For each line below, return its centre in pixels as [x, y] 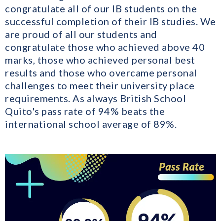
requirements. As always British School [95, 98]
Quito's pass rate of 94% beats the [85, 111]
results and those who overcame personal [101, 72]
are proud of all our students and [81, 34]
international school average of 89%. [91, 124]
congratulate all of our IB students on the [101, 8]
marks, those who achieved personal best [100, 59]
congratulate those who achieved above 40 [105, 47]
